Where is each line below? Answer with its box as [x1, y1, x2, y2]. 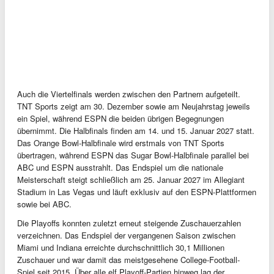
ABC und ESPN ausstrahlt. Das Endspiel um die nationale [17, 161, 223, 173]
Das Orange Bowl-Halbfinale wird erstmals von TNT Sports [17, 136, 224, 149]
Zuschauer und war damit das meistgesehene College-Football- [17, 253, 240, 265]
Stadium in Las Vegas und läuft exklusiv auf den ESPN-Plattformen [17, 185, 256, 198]
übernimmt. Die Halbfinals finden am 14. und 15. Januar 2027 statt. [17, 124, 254, 136]
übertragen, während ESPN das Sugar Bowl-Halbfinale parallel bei [17, 149, 249, 161]
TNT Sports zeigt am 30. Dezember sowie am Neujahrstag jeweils [17, 100, 250, 112]
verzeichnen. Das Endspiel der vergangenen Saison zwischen [17, 229, 235, 241]
